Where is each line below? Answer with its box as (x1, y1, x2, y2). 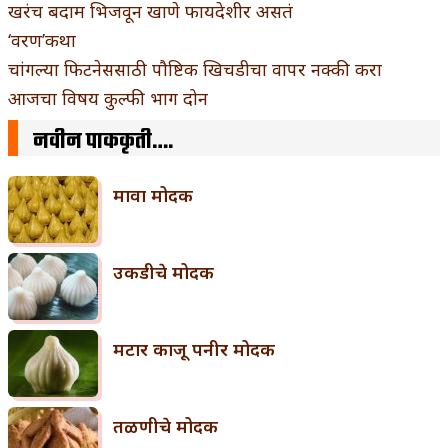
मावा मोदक (113, 183, 193, 208)
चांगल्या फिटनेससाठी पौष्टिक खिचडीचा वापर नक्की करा (8, 57, 382, 82)
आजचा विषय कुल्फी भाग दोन (8, 86, 208, 111)
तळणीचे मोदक (113, 414, 218, 439)
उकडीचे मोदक (113, 260, 214, 285)
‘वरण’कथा (8, 28, 76, 53)
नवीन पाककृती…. (33, 125, 173, 160)
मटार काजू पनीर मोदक (113, 337, 275, 362)
